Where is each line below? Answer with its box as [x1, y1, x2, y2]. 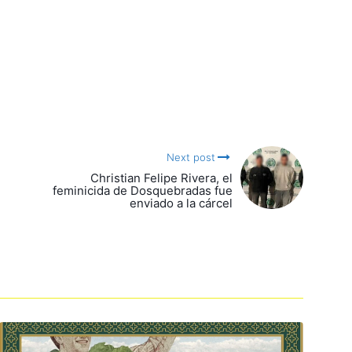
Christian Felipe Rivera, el [90, 170, 233, 186]
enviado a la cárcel [130, 196, 233, 211]
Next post [166, 151, 215, 164]
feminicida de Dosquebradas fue [53, 183, 233, 199]
